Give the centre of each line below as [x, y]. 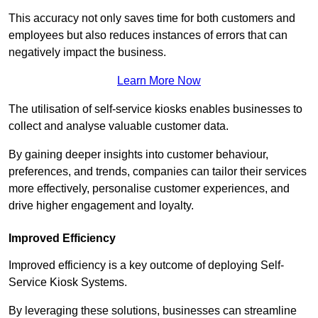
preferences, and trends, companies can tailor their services [158, 172]
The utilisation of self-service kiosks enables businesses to [155, 109]
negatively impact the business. [87, 53]
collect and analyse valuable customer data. [120, 126]
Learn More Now [159, 81]
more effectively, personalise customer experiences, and [149, 189]
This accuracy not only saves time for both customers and [152, 18]
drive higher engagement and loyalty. [101, 206]
